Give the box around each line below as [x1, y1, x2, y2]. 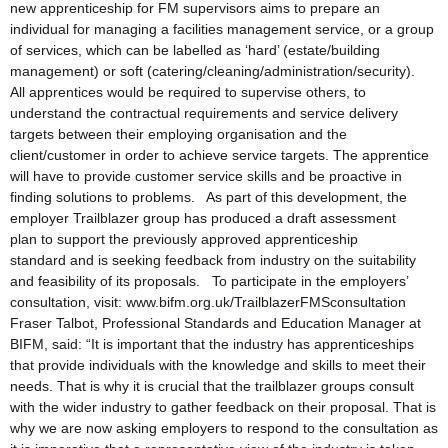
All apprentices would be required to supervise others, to [10, 83, 366, 100]
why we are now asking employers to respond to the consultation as [10, 419, 438, 436]
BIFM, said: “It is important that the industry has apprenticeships [10, 335, 414, 352]
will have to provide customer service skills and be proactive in [10, 167, 402, 184]
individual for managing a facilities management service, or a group [10, 20, 434, 37]
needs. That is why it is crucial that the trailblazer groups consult [10, 377, 414, 394]
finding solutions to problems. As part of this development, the [10, 188, 407, 205]
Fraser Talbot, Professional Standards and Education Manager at [10, 314, 421, 331]
